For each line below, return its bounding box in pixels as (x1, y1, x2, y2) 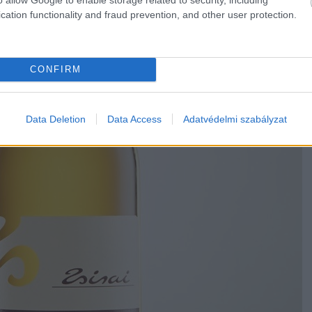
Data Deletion (25, 113, 86, 125)
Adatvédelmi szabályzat (182, 113, 287, 125)
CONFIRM (29, 64, 81, 75)
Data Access (107, 113, 162, 125)
